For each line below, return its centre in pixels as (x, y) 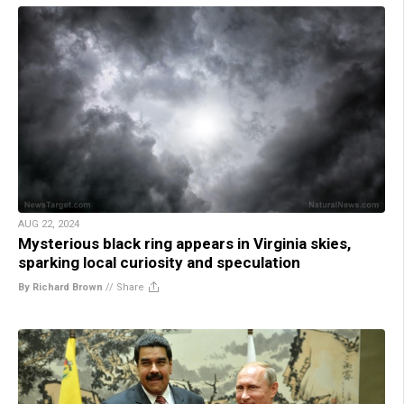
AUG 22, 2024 (49, 224)
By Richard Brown (60, 287)
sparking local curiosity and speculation (159, 262)
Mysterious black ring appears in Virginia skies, (184, 243)
